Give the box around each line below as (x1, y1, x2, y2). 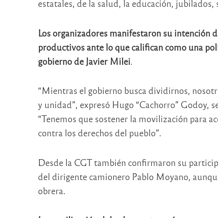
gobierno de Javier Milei (37, 55, 130, 67)
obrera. (37, 184, 66, 196)
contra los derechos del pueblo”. (37, 127, 162, 139)
